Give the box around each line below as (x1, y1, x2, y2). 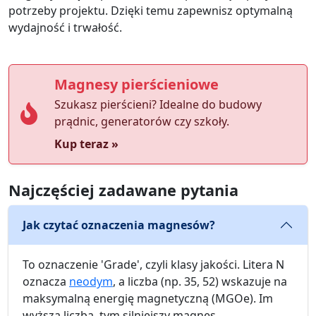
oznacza (23, 274, 69, 290)
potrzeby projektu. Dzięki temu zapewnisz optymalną (8, 3, 293, 19)
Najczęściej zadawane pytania (8, 180, 238, 201)
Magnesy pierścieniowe (54, 75, 219, 95)
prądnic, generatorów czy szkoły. (54, 114, 229, 130)
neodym (69, 274, 113, 290)
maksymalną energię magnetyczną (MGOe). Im (23, 291, 273, 307)
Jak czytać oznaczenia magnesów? (23, 217, 215, 233)
